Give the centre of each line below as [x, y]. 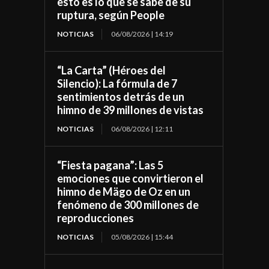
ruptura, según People [111, 15]
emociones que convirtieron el [131, 178]
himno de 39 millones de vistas [131, 110]
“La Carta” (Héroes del [112, 70]
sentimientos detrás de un [121, 96]
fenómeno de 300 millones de [128, 204]
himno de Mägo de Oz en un [124, 191]
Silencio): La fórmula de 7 [117, 83]
